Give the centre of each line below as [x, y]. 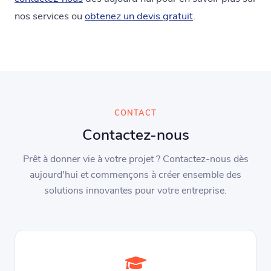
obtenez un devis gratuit [139, 16]
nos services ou [50, 16]
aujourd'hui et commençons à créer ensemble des [135, 175]
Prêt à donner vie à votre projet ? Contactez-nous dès [135, 159]
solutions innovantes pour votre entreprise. [135, 191]
